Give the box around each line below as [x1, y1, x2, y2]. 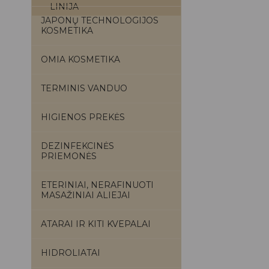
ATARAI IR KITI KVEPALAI [41, 219, 151, 229]
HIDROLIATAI [41, 247, 100, 258]
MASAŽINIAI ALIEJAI [41, 190, 130, 201]
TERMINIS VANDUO [41, 83, 127, 94]
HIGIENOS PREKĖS [41, 112, 125, 122]
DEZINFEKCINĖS [41, 141, 114, 151]
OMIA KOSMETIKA [41, 54, 120, 65]
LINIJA [50, 1, 79, 12]
